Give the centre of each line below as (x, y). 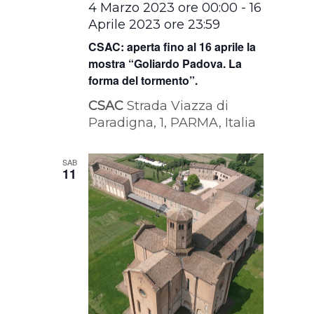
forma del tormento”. (143, 81)
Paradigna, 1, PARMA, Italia (172, 123)
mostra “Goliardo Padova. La (165, 64)
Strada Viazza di (178, 106)
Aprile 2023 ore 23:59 (155, 25)
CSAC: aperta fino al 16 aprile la (172, 47)
